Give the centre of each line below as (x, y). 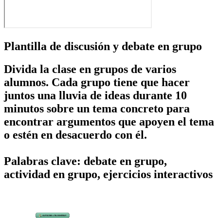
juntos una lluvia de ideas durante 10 (95, 95)
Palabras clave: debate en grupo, (85, 161)
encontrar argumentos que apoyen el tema (109, 121)
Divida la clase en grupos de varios (90, 69)
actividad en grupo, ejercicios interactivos (108, 174)
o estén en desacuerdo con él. (75, 135)
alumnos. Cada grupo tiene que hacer (97, 82)
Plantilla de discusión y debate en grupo (103, 46)
